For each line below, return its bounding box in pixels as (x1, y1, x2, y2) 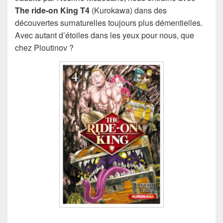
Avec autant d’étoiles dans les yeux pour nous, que (15, 29, 194, 41)
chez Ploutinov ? (15, 42, 74, 54)
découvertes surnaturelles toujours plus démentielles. (15, 17, 203, 29)
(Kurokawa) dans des (90, 4, 167, 16)
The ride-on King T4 (15, 4, 90, 16)
